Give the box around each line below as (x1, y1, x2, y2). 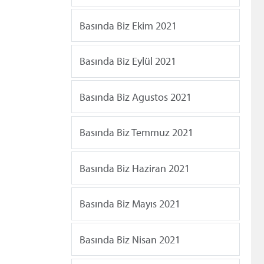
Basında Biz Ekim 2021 (80, 18, 177, 32)
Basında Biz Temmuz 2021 (80, 126, 193, 140)
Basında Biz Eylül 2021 (80, 54, 176, 68)
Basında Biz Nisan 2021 (80, 232, 180, 246)
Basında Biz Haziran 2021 (80, 161, 190, 175)
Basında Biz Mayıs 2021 (80, 197, 180, 211)
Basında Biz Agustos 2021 (80, 90, 192, 104)
